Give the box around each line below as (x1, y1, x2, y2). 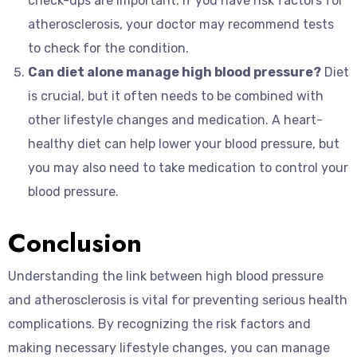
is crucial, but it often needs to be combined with (28, 88, 324, 104)
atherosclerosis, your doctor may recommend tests (28, 17, 334, 32)
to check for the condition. (28, 41, 189, 56)
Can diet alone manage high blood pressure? (28, 65, 321, 80)
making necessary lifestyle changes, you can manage (8, 340, 330, 355)
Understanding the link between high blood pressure (8, 269, 324, 284)
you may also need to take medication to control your (28, 160, 348, 175)
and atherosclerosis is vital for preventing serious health (8, 292, 347, 308)
